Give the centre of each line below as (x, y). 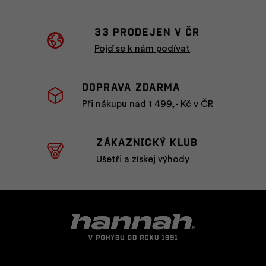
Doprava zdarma (131, 87)
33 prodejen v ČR (147, 31)
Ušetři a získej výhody (143, 159)
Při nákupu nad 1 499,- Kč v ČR (147, 104)
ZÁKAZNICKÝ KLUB (147, 142)
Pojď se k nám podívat (142, 49)
